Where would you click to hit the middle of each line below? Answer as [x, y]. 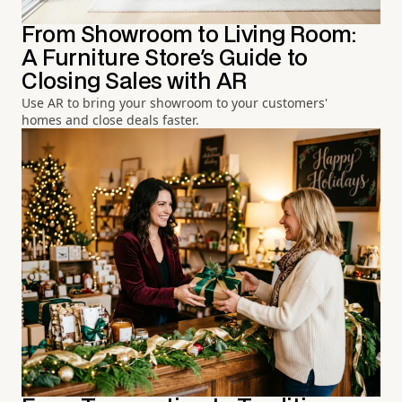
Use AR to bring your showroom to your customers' [175, 102]
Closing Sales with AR [134, 82]
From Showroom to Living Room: [189, 35]
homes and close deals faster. [110, 119]
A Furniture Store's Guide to [165, 58]
